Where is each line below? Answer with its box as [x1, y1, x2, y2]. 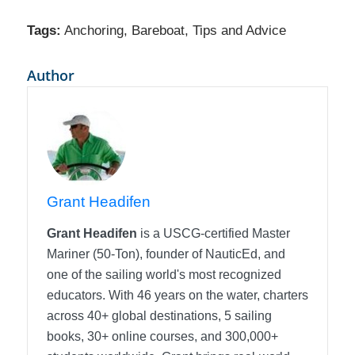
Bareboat [131, 22, 185, 38]
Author [26, 65, 74, 85]
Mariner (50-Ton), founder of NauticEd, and [46, 247, 285, 261]
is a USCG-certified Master [136, 227, 290, 241]
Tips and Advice [192, 22, 286, 38]
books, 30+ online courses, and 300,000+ [46, 330, 278, 344]
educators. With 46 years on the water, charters [46, 288, 308, 303]
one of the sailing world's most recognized [46, 268, 281, 282]
